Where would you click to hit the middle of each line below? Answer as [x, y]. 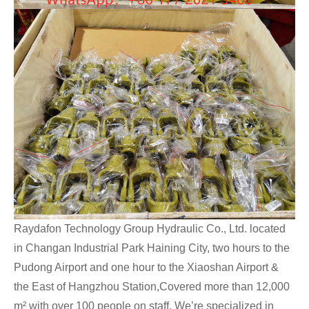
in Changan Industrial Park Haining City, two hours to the [152, 248]
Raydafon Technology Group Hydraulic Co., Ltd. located [150, 228]
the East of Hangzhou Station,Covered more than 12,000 [152, 286]
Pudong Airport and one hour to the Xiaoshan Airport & [146, 267]
